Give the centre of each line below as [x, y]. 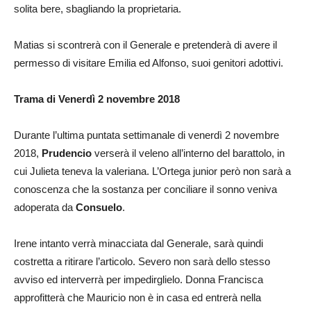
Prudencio [67, 153]
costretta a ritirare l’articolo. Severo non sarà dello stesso [142, 261]
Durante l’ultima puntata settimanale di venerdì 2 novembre [146, 135]
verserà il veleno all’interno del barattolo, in [188, 153]
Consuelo [98, 207]
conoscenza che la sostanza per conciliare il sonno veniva [145, 189]
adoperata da [43, 207]
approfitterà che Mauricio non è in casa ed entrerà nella [137, 297]
